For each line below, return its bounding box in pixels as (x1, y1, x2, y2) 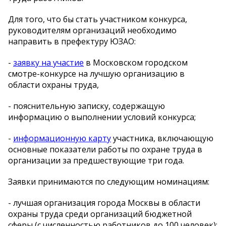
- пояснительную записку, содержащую (8, 100, 165, 111)
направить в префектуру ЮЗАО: (8, 35, 136, 47)
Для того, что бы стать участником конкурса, (8, 13, 187, 25)
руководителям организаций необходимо (8, 24, 177, 36)
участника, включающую (111, 132, 213, 144)
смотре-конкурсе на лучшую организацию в (8, 68, 185, 79)
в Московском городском (84, 56, 188, 68)
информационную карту (13, 132, 111, 144)
